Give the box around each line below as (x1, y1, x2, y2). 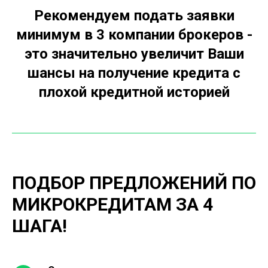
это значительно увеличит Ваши (24, 45, 244, 62)
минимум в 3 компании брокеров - (16, 26, 252, 43)
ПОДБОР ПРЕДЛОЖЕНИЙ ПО (12, 172, 256, 193)
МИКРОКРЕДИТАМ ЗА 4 (12, 194, 213, 215)
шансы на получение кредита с (28, 65, 240, 81)
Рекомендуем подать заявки (33, 7, 234, 24)
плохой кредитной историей (38, 84, 230, 100)
